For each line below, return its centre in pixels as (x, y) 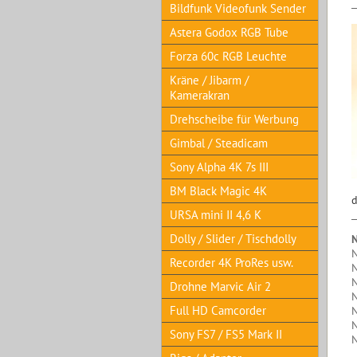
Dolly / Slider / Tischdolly (233, 239)
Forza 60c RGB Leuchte (228, 56)
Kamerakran (200, 95)
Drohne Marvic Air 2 (220, 286)
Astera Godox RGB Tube (229, 32)
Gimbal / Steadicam (219, 143)
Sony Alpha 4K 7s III (219, 167)
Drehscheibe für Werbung (234, 119)
